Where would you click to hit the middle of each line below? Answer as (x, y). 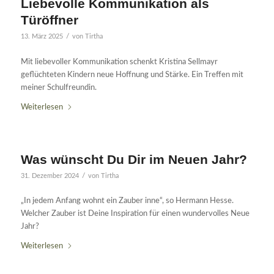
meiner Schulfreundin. (58, 87)
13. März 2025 (42, 37)
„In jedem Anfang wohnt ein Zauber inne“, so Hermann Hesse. (127, 201)
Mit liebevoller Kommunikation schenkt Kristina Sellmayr (119, 62)
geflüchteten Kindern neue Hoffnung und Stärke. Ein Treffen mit (132, 75)
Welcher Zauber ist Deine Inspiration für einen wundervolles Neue (135, 213)
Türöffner (49, 20)
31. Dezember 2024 (50, 176)
